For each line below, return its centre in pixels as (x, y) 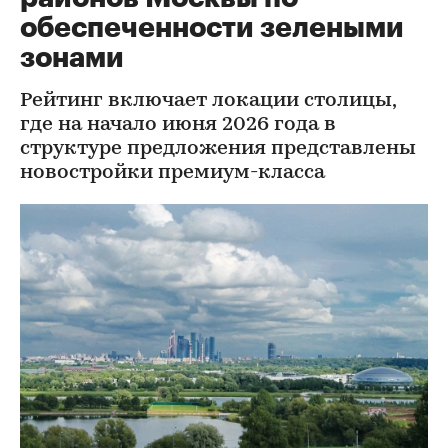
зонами (72, 58)
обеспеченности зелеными (212, 28)
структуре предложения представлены (218, 149)
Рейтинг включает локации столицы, (208, 101)
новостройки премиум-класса (172, 173)
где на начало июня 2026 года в (178, 125)
